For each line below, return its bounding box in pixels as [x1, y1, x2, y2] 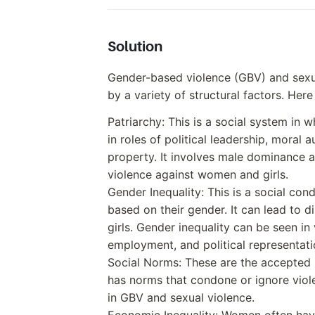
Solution [108, 39, 162, 54]
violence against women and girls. [108, 167, 288, 181]
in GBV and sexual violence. [108, 290, 255, 304]
